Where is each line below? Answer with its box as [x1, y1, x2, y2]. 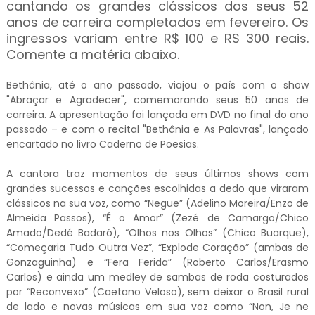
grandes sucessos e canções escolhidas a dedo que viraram [6, 181, 309, 195]
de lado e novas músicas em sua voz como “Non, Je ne [6, 300, 309, 314]
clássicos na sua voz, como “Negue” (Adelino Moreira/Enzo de [6, 196, 309, 210]
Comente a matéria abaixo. [6, 46, 179, 63]
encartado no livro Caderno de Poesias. [6, 137, 202, 151]
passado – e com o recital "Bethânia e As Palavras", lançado [6, 122, 309, 136]
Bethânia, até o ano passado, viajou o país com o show [6, 78, 309, 92]
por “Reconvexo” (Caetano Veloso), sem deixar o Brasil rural [6, 285, 309, 299]
